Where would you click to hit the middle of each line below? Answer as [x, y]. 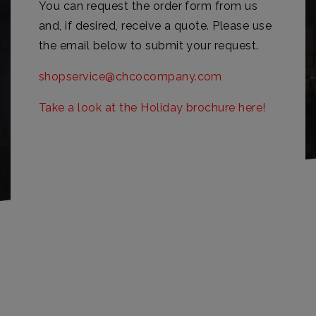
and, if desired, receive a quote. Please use [156, 26]
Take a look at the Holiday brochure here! [152, 108]
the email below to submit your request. [149, 45]
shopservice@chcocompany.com [130, 77]
